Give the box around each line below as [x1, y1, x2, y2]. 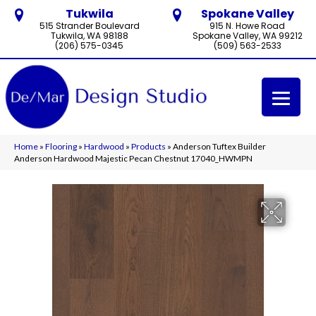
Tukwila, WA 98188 [50, 30, 128, 42]
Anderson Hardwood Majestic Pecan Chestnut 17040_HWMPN [14, 152, 253, 164]
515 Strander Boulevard [39, 20, 140, 32]
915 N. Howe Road [209, 20, 285, 32]
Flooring [45, 140, 77, 152]
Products [131, 140, 166, 152]
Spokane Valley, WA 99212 [192, 30, 303, 42]
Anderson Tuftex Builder [173, 140, 266, 152]
